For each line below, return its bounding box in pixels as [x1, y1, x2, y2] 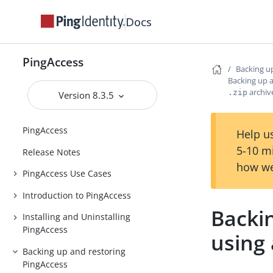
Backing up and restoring [23, 245, 126, 257]
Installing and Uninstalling [23, 211, 131, 223]
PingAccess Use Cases [23, 168, 112, 180]
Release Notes [23, 146, 81, 158]
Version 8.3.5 [58, 89, 117, 101]
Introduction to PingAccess [23, 189, 132, 201]
